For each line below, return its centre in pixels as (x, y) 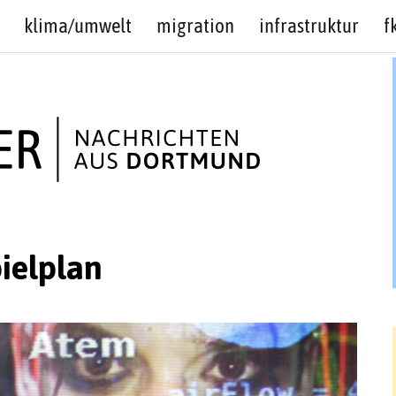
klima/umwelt (77, 26)
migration (195, 26)
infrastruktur (308, 26)
